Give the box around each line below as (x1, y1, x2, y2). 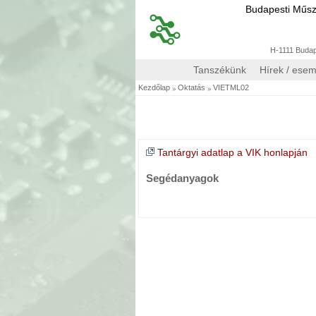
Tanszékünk (193, 63, 247, 75)
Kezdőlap (138, 83, 170, 92)
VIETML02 (213, 83, 249, 92)
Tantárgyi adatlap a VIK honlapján (157, 147, 308, 158)
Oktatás (178, 83, 205, 92)
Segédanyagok (146, 173, 219, 184)
